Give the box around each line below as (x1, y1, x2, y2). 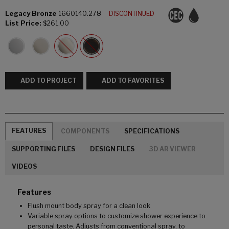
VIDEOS (12, 163, 37, 171)
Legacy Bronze (5, 10, 57, 17)
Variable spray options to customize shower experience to (28, 212, 205, 220)
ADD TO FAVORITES (102, 77, 164, 85)
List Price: (5, 19, 41, 27)
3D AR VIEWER (149, 145, 196, 153)
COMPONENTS (61, 127, 109, 135)
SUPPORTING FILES (12, 145, 75, 153)
